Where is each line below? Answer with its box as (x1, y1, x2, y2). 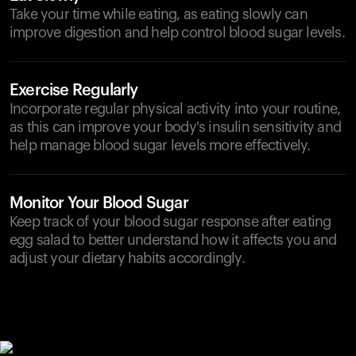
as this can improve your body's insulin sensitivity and (10, 120, 342, 134)
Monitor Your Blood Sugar (10, 195, 188, 211)
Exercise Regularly (10, 83, 138, 99)
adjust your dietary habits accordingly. (10, 251, 245, 265)
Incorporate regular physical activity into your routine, (10, 102, 341, 116)
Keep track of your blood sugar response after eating (10, 215, 331, 229)
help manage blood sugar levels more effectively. (10, 138, 311, 153)
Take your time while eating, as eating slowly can (10, 7, 308, 21)
